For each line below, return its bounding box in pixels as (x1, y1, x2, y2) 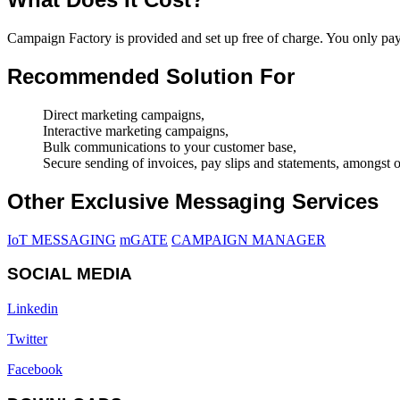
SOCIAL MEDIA (7, 264, 132, 284)
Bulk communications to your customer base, (43, 138, 296, 154)
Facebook (7, 362, 62, 378)
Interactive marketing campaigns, (43, 122, 229, 138)
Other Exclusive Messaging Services (7, 188, 379, 213)
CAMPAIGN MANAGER (171, 231, 326, 247)
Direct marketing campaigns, (43, 106, 204, 122)
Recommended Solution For (7, 64, 295, 89)
